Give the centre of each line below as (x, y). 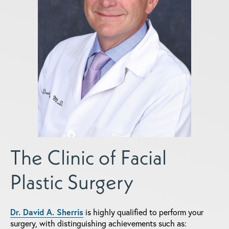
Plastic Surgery (72, 181)
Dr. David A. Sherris (47, 212)
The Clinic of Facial (88, 157)
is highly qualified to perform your (143, 212)
